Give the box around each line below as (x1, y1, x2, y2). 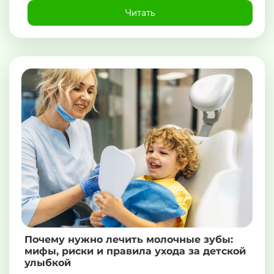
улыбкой (24, 257, 71, 269)
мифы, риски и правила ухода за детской (24, 245, 246, 257)
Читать (125, 7, 155, 19)
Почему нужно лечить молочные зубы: (24, 234, 233, 246)
